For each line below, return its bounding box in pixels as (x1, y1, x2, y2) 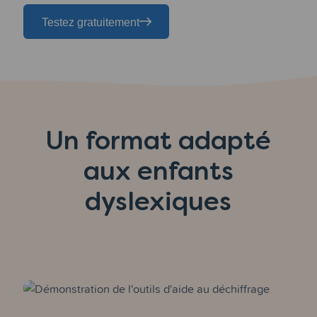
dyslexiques (85, 184, 232, 218)
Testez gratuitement (41, 15, 139, 28)
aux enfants (83, 154, 234, 188)
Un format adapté (45, 123, 272, 157)
